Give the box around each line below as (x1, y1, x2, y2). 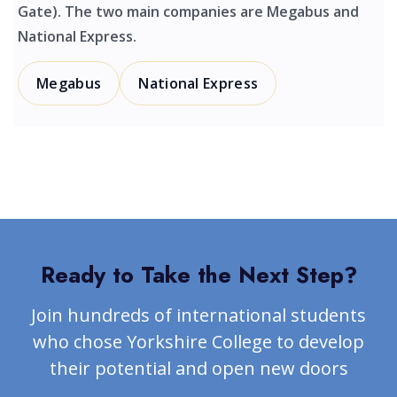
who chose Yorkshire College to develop (33, 330, 364, 354)
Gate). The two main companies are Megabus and (18, 2, 359, 22)
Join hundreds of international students (31, 303, 366, 328)
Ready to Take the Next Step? (40, 259, 357, 292)
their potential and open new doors (49, 356, 348, 381)
